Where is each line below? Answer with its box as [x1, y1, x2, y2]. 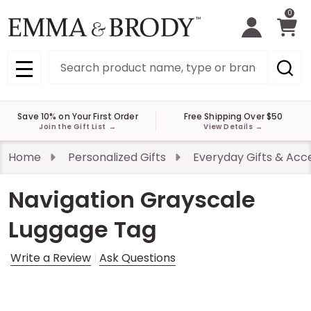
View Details [203, 121, 255, 132]
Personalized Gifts [68, 149, 166, 166]
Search [48, 50, 87, 67]
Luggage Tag [8, 214, 157, 246]
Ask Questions [99, 250, 176, 267]
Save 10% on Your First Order [17, 110, 138, 122]
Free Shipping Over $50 [183, 110, 283, 122]
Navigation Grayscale [8, 184, 255, 216]
